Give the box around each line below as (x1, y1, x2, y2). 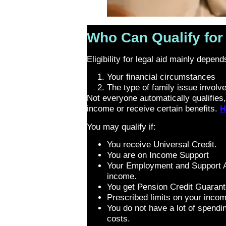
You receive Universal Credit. (107, 140, 217, 150)
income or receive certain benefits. (87, 104, 220, 114)
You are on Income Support (107, 150, 209, 160)
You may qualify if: (87, 122, 156, 132)
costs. (107, 214, 130, 224)
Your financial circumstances (107, 72, 215, 82)
